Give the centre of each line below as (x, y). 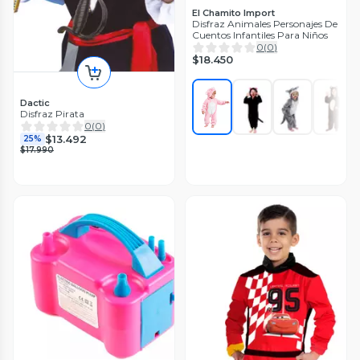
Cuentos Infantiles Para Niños (260, 35)
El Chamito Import (233, 13)
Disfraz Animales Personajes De (265, 24)
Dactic (35, 103)
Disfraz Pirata (52, 114)
